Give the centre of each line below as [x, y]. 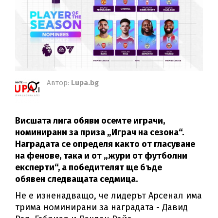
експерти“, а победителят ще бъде [89, 168]
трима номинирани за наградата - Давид [102, 208]
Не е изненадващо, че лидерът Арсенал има [109, 196]
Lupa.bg [85, 83]
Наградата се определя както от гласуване [105, 144]
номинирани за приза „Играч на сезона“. [100, 133]
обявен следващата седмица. [77, 179]
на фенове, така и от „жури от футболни [101, 156]
